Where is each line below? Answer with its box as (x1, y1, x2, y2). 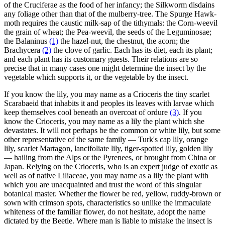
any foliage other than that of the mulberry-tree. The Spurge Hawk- (4, 9, 216, 18)
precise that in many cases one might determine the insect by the (4, 63, 206, 72)
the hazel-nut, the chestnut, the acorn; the (58, 36, 189, 45)
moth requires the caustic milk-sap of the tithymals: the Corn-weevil (4, 18, 217, 27)
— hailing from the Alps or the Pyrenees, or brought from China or (4, 153, 215, 162)
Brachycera (4, 45, 42, 54)
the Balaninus (4, 36, 49, 45)
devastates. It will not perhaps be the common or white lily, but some (4, 126, 220, 135)
